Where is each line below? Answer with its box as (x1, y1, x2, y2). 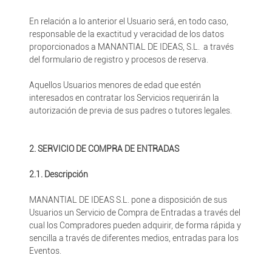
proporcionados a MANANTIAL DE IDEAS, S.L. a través (29, 42, 234, 52)
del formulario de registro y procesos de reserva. (29, 55, 208, 64)
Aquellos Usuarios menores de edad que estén (29, 80, 201, 90)
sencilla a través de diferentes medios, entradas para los (29, 233, 239, 243)
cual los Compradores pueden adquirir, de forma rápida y (29, 220, 241, 230)
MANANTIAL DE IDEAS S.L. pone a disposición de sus (29, 195, 227, 205)
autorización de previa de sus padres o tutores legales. (29, 106, 232, 115)
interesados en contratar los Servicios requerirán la (29, 93, 219, 103)
